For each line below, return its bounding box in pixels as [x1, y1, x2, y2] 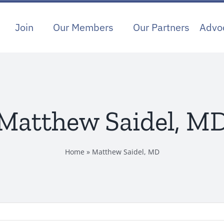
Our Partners [133, 20, 190, 34]
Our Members [53, 20, 114, 34]
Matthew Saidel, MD [91, 147, 159, 156]
